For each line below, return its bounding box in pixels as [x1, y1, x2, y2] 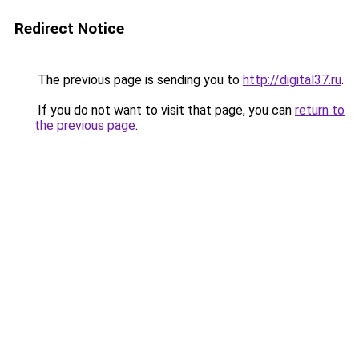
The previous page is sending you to [34, 72, 243, 87]
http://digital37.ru [243, 72, 341, 87]
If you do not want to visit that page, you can [34, 103, 295, 118]
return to [295, 103, 345, 118]
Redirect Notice [14, 19, 124, 38]
